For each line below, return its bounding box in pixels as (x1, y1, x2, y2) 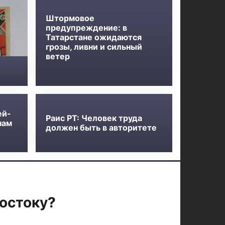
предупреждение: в (46, 22, 128, 33)
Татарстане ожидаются (46, 32, 142, 42)
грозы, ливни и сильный (46, 41, 143, 52)
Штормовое (46, 13, 95, 23)
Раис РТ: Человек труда (46, 113, 143, 123)
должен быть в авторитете (46, 123, 157, 133)
